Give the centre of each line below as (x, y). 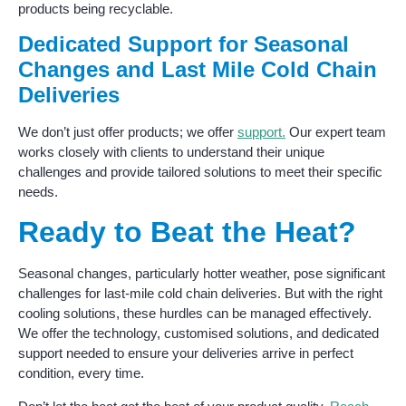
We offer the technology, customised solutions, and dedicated (198, 333)
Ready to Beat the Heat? (187, 232)
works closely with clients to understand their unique (171, 151)
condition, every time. (81, 373)
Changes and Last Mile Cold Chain (198, 69)
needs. (38, 191)
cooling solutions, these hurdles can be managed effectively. (195, 314)
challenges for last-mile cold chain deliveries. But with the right (200, 294)
